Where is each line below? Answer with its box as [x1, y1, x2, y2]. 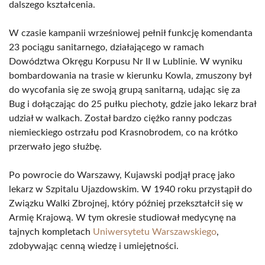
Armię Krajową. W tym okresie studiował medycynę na [9, 213, 236, 222]
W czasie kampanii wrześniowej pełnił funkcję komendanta [9, 28, 253, 38]
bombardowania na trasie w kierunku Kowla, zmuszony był [9, 71, 251, 80]
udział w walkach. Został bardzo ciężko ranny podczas [9, 114, 232, 123]
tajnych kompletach [9, 227, 93, 237]
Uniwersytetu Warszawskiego [93, 227, 216, 237]
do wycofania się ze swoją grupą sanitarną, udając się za [9, 85, 240, 95]
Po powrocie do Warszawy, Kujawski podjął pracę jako [9, 170, 235, 180]
